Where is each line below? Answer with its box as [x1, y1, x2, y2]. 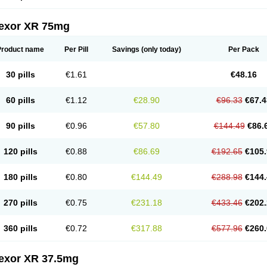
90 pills [5, 121, 35, 131]
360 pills [3, 223, 38, 233]
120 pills [3, 147, 38, 156]
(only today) [139, 45, 181, 54]
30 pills [5, 70, 35, 79]
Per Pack [228, 45, 259, 54]
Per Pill [64, 45, 88, 54]
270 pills [3, 198, 38, 207]
